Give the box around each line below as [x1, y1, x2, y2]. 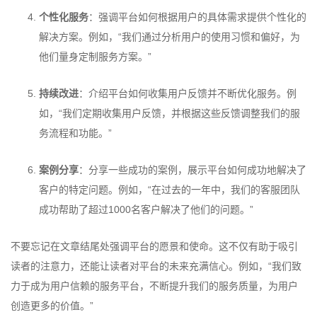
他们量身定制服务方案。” [39, 51, 151, 63]
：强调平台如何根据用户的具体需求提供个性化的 [88, 11, 306, 23]
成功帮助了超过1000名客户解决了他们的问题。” [39, 204, 253, 216]
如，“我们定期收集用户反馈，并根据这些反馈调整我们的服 [39, 108, 300, 120]
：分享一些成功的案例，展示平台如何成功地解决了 [79, 164, 306, 176]
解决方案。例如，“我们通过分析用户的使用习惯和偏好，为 [39, 31, 300, 43]
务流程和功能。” [39, 127, 112, 139]
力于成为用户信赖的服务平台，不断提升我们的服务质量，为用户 [11, 280, 298, 292]
